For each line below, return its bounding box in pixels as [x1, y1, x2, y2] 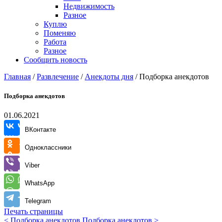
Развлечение [37, 72, 79, 81]
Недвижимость [63, 2, 114, 10]
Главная [4, 72, 31, 81]
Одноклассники [25, 144, 71, 152]
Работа [44, 38, 66, 46]
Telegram [25, 197, 51, 205]
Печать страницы [4, 207, 63, 216]
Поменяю [44, 29, 76, 37]
